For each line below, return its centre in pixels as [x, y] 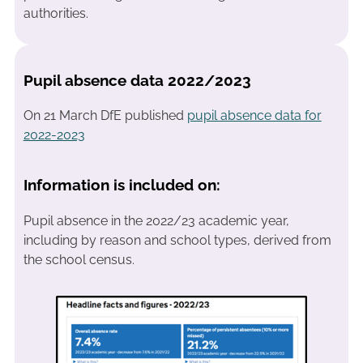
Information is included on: [124, 185]
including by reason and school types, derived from [177, 240]
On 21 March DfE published [105, 116]
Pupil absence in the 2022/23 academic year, [156, 220]
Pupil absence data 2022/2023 [137, 80]
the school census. [79, 259]
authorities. [56, 13]
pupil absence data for [254, 116]
